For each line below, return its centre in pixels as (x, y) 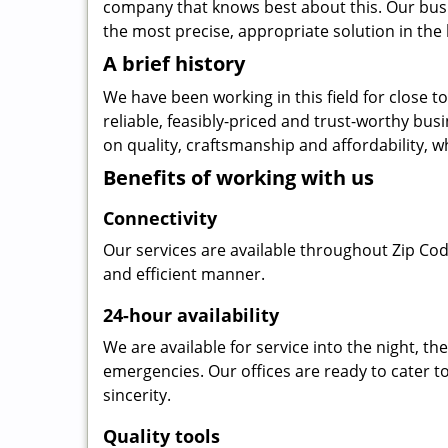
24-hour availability (191, 315)
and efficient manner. (184, 274)
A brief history (174, 63)
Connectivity (160, 218)
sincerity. (137, 395)
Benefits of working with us (238, 177)
